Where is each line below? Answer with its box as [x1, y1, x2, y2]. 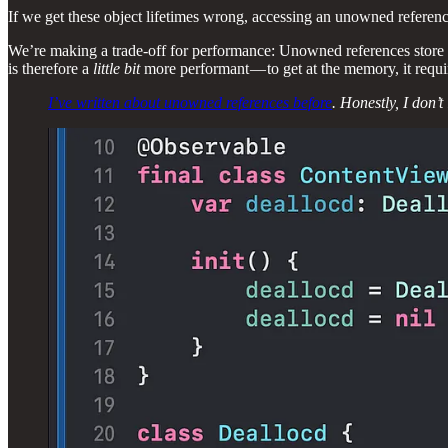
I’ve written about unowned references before [48, 94, 332, 112]
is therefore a [8, 60, 93, 78]
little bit [93, 60, 140, 78]
